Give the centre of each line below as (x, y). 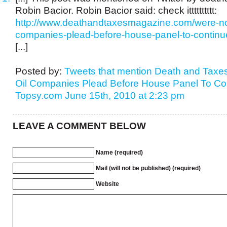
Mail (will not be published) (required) (148, 168)
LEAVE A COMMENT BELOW (79, 126)
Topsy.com (39, 96)
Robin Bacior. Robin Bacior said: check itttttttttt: (116, 10)
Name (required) (119, 153)
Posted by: (39, 71)
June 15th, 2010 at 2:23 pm (125, 96)
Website (107, 184)
